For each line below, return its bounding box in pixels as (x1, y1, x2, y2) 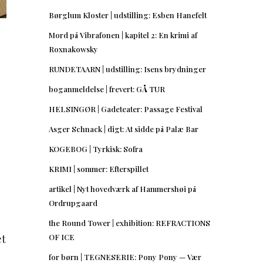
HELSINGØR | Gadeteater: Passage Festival (49, 103, 203, 114)
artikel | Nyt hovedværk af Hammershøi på (49, 183, 196, 194)
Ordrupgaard (49, 197, 97, 208)
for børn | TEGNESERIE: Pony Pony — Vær (49, 251, 201, 262)
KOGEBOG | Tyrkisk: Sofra (49, 143, 143, 154)
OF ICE (49, 231, 75, 242)
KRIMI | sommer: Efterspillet (49, 163, 149, 174)
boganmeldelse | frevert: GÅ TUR (49, 83, 165, 94)
